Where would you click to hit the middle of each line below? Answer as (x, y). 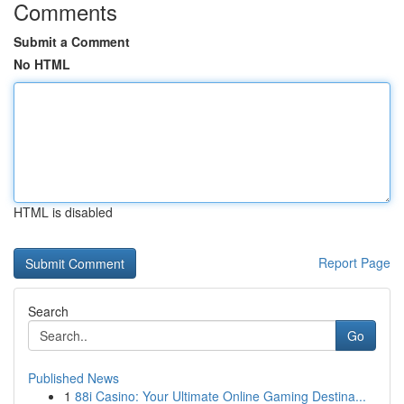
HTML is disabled (63, 212)
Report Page (354, 262)
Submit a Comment (72, 41)
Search (48, 311)
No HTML (42, 64)
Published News (73, 378)
